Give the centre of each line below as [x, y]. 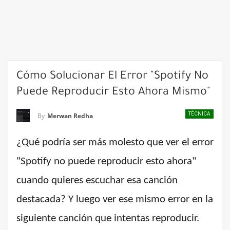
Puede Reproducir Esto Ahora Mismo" [113, 93]
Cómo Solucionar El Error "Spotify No [112, 77]
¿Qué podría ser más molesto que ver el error [115, 142]
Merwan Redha [70, 116]
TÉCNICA [199, 114]
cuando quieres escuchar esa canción [97, 180]
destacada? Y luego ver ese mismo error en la [115, 199]
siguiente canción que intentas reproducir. [108, 218]
